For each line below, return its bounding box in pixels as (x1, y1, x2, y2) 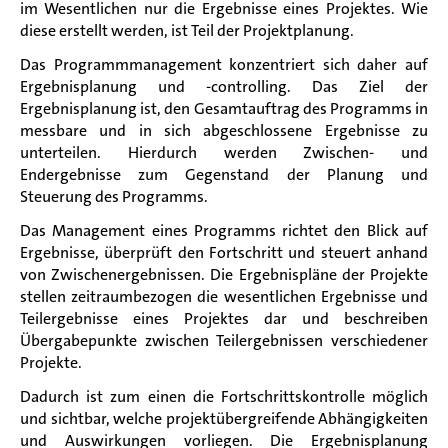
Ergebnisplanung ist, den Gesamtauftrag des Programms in (20, 98, 428, 120)
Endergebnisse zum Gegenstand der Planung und (20, 164, 428, 186)
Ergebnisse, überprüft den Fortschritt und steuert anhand (20, 242, 428, 264)
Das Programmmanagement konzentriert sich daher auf (20, 54, 428, 76)
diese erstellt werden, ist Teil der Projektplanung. (20, 20, 354, 42)
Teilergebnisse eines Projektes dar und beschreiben (20, 308, 428, 330)
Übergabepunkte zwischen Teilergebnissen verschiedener (20, 330, 428, 352)
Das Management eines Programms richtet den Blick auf (20, 220, 428, 242)
